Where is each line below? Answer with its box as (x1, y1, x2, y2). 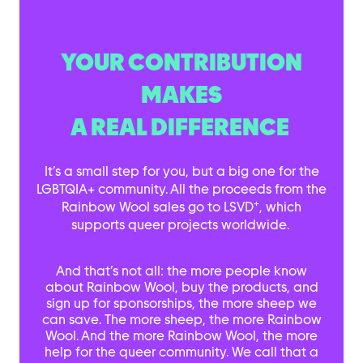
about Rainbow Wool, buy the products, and (45, 280, 318, 295)
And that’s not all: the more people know (56, 263, 307, 279)
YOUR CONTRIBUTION (61, 48, 302, 76)
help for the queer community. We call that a (45, 344, 318, 360)
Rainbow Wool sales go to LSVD (62, 199, 254, 215)
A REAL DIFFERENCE (70, 113, 289, 141)
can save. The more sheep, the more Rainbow (41, 312, 322, 327)
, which (259, 199, 301, 215)
